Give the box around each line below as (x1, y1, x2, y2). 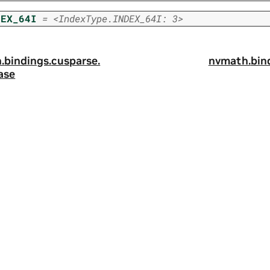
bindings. (4, 54, 52, 68)
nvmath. (208, 54, 251, 68)
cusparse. (51, 54, 101, 68)
